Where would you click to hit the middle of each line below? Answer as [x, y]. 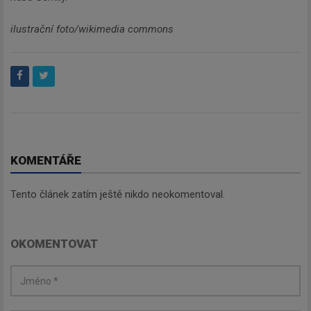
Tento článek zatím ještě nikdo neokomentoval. [118, 195]
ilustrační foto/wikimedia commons [92, 30]
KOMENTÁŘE [46, 161]
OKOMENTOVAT [54, 244]
